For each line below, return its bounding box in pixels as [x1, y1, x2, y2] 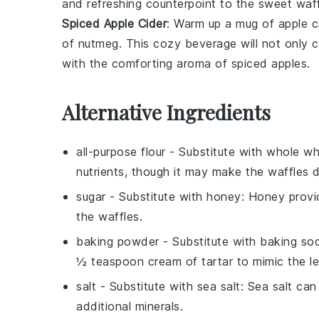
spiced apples [231, 56, 307, 70]
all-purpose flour [76, 145, 166, 159]
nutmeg [78, 36, 119, 51]
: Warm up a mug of [167, 16, 278, 31]
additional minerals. [76, 299, 183, 313]
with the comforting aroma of [62, 56, 231, 70]
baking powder [76, 234, 159, 249]
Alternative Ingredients [62, 99, 271, 125]
